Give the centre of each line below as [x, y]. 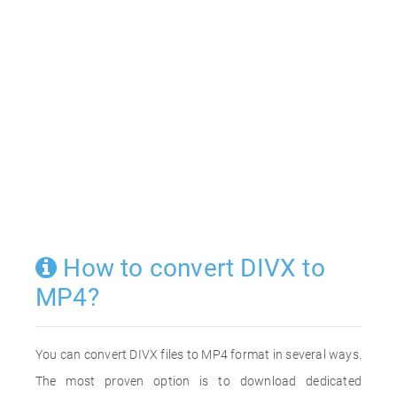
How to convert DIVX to [191, 268]
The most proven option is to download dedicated [198, 381]
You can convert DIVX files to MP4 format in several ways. [198, 354]
